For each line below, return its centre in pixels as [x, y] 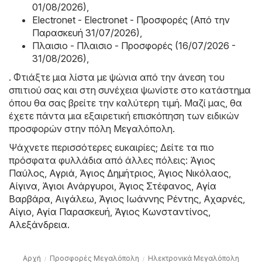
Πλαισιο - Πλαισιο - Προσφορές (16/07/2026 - [134, 46]
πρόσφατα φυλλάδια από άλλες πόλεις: [99, 161]
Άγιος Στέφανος [155, 186]
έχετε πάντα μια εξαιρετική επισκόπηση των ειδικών [124, 116]
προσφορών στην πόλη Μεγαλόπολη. [92, 129]
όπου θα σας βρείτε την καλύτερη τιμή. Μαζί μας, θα [125, 103]
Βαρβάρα [30, 199]
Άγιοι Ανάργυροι [78, 186]
